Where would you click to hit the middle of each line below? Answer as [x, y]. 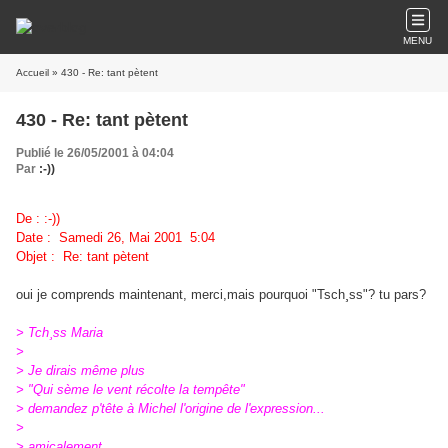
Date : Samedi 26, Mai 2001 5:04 [115, 237]
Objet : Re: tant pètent [82, 256]
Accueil [32, 72]
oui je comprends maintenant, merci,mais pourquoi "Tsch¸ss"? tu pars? [221, 294]
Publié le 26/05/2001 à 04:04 [95, 153]
